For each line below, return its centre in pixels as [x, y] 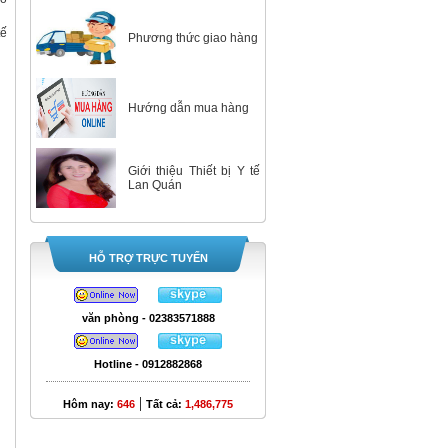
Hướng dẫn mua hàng [188, 108]
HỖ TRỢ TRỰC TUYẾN [148, 258]
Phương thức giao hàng [193, 38]
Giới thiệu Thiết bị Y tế [194, 171]
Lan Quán [155, 185]
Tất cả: [165, 404]
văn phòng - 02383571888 [148, 318]
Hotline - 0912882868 [148, 364]
